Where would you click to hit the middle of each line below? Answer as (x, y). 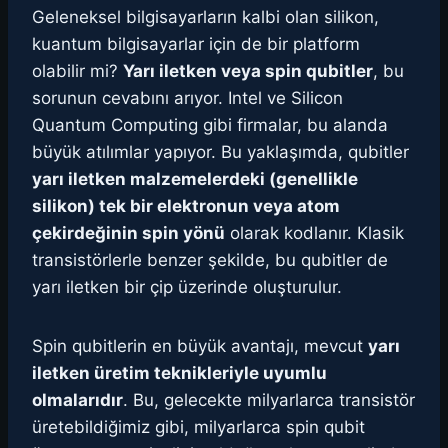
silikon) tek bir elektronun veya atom (186, 206)
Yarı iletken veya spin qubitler (248, 71)
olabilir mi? (77, 71)
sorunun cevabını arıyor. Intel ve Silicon (187, 98)
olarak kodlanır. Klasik (314, 233)
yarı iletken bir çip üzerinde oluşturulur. (187, 287)
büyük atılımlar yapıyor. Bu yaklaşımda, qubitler (220, 152)
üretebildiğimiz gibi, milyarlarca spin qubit (198, 427)
